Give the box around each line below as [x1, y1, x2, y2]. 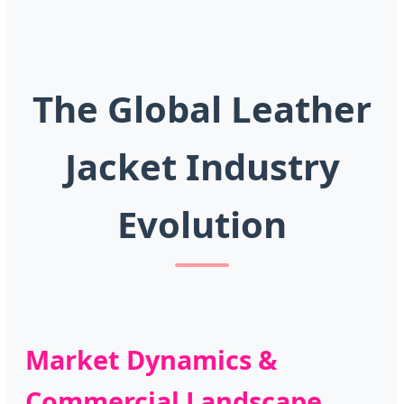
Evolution [117, 199, 287, 250]
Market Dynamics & [25, 342, 278, 378]
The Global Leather [32, 84, 372, 134]
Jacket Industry [64, 142, 340, 192]
